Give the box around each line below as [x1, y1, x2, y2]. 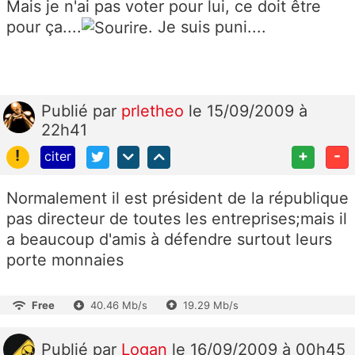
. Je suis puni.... [148, 17, 266, 36]
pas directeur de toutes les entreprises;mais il [6, 209, 347, 229]
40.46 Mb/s [90, 299, 147, 312]
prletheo [121, 101, 189, 121]
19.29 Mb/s [183, 299, 239, 312]
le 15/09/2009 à [189, 101, 307, 121]
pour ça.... [6, 17, 82, 36]
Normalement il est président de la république [6, 189, 349, 208]
